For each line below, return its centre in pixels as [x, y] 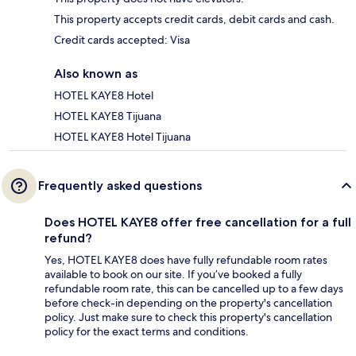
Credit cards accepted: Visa [122, 40]
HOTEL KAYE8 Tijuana [108, 116]
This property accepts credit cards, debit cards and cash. [194, 19]
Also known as [96, 74]
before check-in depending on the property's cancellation [188, 303]
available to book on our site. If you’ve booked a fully [173, 275]
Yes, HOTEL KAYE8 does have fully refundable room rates [186, 260]
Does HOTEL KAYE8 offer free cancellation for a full [198, 222]
